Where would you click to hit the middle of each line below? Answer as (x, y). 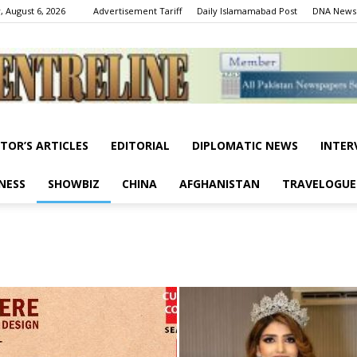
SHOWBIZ (74, 184)
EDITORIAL (140, 145)
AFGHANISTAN (220, 184)
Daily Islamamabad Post (247, 11)
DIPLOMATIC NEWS (245, 145)
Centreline (204, 155)
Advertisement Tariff (137, 11)
